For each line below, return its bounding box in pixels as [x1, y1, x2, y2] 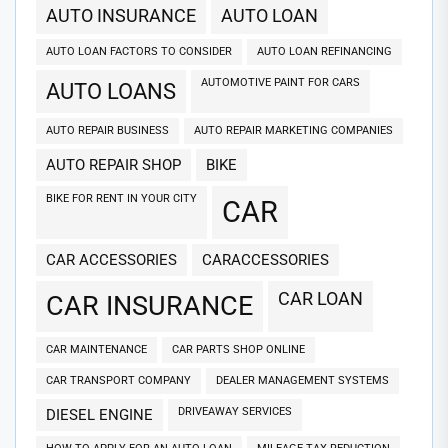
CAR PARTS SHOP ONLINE [179, 343, 305, 357]
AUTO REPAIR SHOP [56, 156, 181, 175]
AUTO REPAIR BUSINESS [53, 124, 169, 138]
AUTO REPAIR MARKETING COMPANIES [201, 124, 393, 138]
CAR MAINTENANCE [53, 343, 147, 357]
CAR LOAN [290, 288, 363, 310]
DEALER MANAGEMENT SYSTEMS [223, 374, 389, 388]
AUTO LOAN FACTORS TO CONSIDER [53, 45, 232, 59]
